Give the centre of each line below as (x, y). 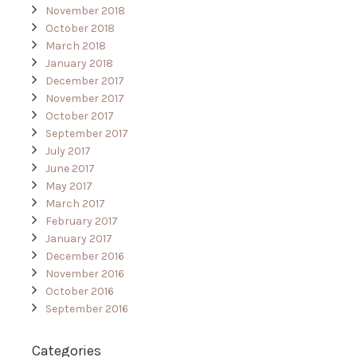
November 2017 (85, 99)
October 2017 (80, 116)
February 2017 (82, 222)
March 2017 (75, 204)
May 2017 (69, 186)
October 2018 (80, 29)
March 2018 (76, 46)
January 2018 (79, 64)
